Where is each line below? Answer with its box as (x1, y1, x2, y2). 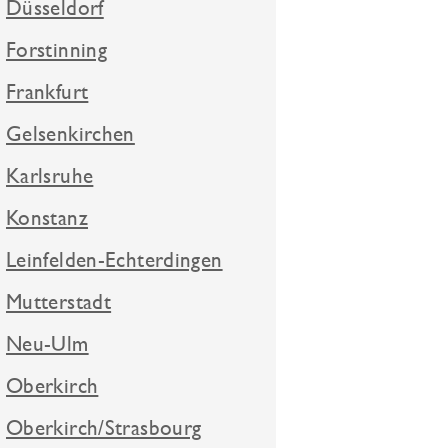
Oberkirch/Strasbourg (6, 415, 202, 441)
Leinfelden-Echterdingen (6, 247, 223, 273)
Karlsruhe (6, 163, 94, 189)
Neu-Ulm (6, 331, 89, 357)
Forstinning (6, 37, 108, 63)
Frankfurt (6, 79, 89, 105)
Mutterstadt (6, 289, 112, 315)
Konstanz (6, 205, 88, 231)
